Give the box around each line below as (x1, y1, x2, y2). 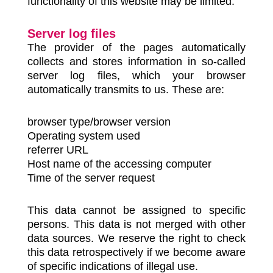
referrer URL (27, 144, 88, 156)
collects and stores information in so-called (27, 55, 246, 68)
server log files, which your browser (27, 69, 246, 82)
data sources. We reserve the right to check (27, 232, 246, 244)
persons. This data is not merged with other (27, 218, 246, 230)
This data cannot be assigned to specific (27, 204, 246, 216)
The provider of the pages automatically (27, 41, 246, 54)
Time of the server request (27, 172, 155, 184)
